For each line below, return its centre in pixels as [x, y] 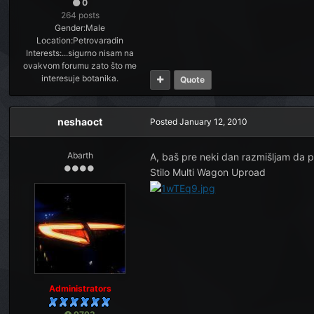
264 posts [80, 15]
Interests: [44, 53]
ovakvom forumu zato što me [80, 66]
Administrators [80, 288]
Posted [165, 122]
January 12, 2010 [214, 122]
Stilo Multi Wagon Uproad [208, 172]
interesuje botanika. [80, 78]
